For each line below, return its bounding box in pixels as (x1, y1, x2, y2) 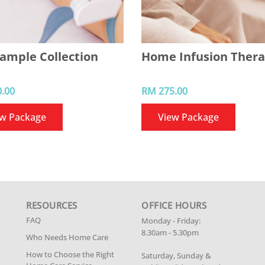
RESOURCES (26, 199, 77, 211)
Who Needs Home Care (26, 232, 108, 243)
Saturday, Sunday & (141, 250, 211, 261)
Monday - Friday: (141, 215, 201, 227)
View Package (158, 111, 219, 124)
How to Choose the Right (26, 249, 114, 260)
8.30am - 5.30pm (141, 227, 199, 238)
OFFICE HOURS (141, 199, 206, 211)
